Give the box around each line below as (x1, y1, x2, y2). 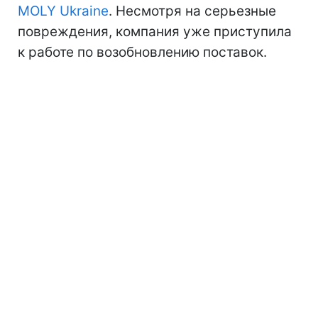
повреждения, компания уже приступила (18, 23, 292, 40)
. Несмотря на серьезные (109, 2, 276, 19)
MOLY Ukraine (18, 2, 109, 19)
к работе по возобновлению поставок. (18, 43, 267, 60)
